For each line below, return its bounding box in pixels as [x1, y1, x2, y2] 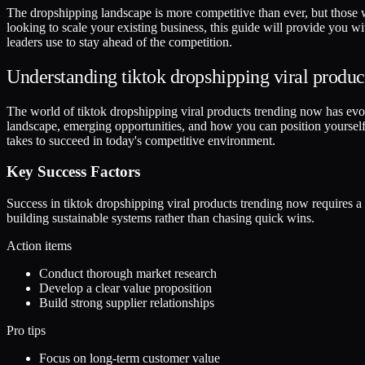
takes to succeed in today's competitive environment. [7, 133, 275, 147]
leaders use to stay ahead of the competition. [7, 34, 232, 49]
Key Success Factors [7, 163, 140, 181]
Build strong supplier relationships [39, 296, 214, 310]
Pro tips [7, 323, 46, 338]
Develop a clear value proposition [39, 281, 212, 296]
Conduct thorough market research [39, 266, 217, 281]
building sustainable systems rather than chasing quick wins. [7, 211, 314, 226]
